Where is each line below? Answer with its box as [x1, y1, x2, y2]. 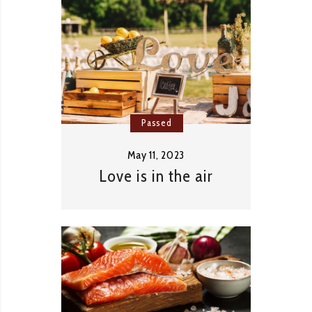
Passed [141, 116, 172, 129]
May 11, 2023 [127, 148, 185, 162]
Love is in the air [99, 165, 213, 186]
